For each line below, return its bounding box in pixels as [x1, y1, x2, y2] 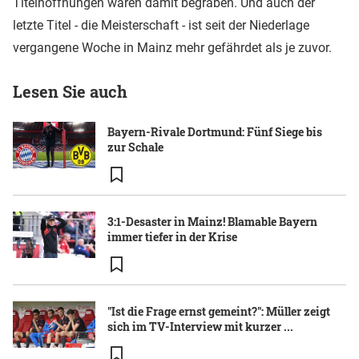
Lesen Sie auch [13, 81, 127, 103]
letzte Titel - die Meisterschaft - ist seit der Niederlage [13, 18, 309, 34]
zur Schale [107, 139, 163, 155]
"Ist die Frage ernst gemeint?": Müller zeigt [107, 304, 330, 320]
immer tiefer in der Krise [107, 229, 237, 245]
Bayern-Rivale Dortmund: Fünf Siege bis [107, 124, 322, 140]
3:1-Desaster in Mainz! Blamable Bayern [107, 214, 317, 230]
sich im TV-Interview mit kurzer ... [107, 319, 293, 335]
